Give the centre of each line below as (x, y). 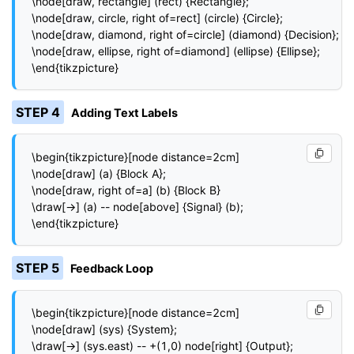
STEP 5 (37, 268)
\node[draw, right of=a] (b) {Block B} (126, 190)
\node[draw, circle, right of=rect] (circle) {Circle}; (157, 17)
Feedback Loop (112, 269)
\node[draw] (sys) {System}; (104, 330)
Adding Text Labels (125, 112)
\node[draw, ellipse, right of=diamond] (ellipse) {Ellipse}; (176, 51)
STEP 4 (38, 112)
